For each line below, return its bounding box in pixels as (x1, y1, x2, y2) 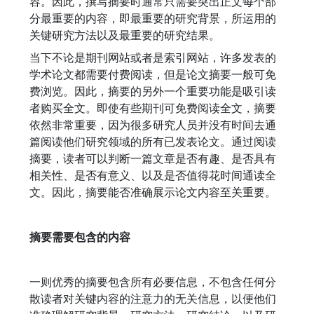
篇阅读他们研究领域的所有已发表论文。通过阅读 (29, 134, 276, 149)
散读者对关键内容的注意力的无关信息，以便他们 (29, 291, 276, 306)
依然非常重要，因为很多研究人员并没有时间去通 (29, 117, 276, 132)
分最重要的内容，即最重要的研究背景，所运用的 (29, 11, 276, 26)
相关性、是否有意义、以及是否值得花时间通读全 (29, 168, 276, 183)
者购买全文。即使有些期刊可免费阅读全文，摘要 (29, 100, 276, 116)
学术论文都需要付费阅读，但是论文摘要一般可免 (29, 67, 276, 82)
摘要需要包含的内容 (29, 229, 130, 245)
